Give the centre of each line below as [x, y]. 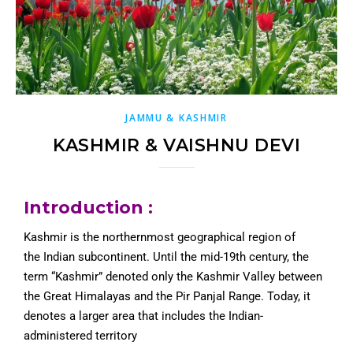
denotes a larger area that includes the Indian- [143, 316]
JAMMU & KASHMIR [176, 118]
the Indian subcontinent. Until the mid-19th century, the [166, 257]
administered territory [80, 336]
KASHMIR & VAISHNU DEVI [176, 145]
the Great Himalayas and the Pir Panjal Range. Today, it [167, 296]
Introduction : [91, 208]
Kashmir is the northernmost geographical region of [160, 237]
